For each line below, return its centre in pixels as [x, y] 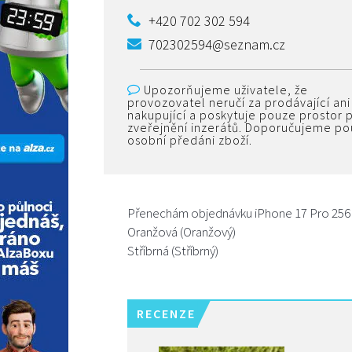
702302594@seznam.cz [217, 44]
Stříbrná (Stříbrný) [173, 250]
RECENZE [166, 313]
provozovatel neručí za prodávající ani [239, 102]
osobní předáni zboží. [190, 139]
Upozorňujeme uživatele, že [224, 89]
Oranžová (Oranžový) [181, 231]
